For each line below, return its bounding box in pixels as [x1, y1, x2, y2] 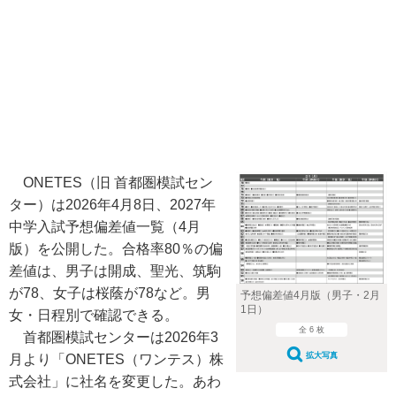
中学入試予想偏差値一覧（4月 [9, 219, 201, 234]
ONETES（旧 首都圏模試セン [9, 175, 213, 190]
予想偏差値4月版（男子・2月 [240, 288, 380, 301]
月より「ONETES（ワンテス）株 [9, 352, 224, 367]
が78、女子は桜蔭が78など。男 [9, 286, 210, 301]
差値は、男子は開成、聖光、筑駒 [9, 263, 221, 278]
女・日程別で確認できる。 [9, 308, 179, 323]
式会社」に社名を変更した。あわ [9, 374, 221, 389]
